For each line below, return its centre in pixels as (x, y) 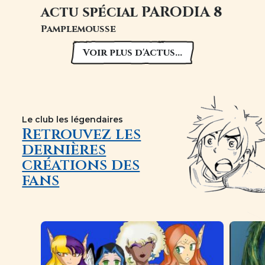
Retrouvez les (82, 134)
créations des (81, 165)
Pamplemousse (79, 29)
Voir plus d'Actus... (132, 53)
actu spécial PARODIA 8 (132, 12)
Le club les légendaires (73, 119)
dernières (64, 150)
